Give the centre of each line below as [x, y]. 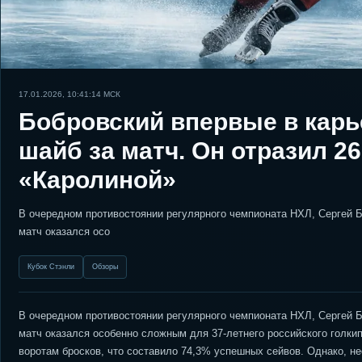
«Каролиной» [97, 180]
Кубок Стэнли [51, 267]
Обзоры [105, 267]
